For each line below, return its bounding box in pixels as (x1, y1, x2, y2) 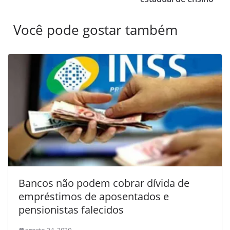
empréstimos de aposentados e (18, 189, 169, 204)
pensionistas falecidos (18, 203, 124, 217)
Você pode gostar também (13, 21, 178, 40)
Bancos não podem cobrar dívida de (18, 176, 189, 190)
